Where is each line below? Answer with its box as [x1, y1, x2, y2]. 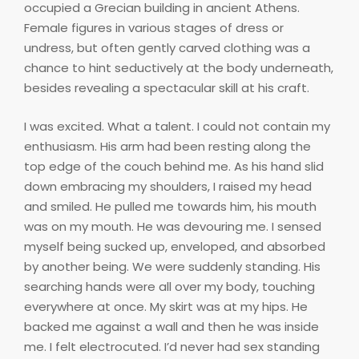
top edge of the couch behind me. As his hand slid [24, 157, 324, 175]
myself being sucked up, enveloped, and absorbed [24, 237, 325, 255]
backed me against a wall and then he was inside [24, 317, 319, 335]
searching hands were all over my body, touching [24, 277, 315, 295]
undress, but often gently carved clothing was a [24, 39, 310, 57]
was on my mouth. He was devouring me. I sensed [24, 217, 321, 235]
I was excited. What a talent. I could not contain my [24, 117, 330, 135]
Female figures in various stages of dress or [24, 19, 284, 37]
